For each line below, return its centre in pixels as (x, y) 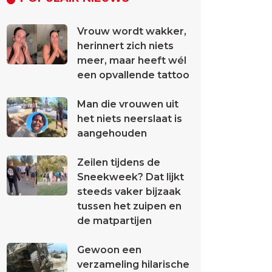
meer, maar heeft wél (132, 60)
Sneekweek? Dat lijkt (131, 177)
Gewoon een (109, 250)
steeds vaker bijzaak (129, 192)
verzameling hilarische (133, 264)
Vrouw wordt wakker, (132, 31)
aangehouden (112, 133)
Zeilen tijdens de (119, 162)
